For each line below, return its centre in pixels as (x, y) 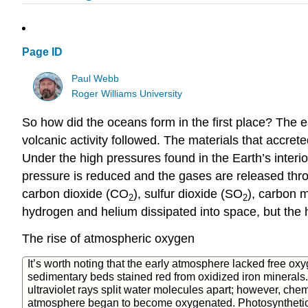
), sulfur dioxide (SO (188, 194)
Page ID (42, 52)
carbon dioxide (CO (75, 194)
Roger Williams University (127, 93)
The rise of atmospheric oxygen (108, 239)
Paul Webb (96, 78)
